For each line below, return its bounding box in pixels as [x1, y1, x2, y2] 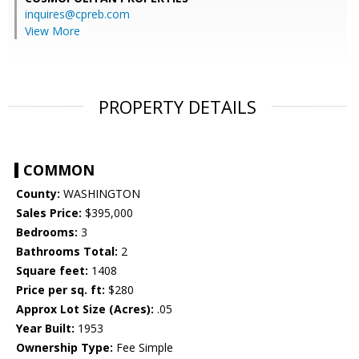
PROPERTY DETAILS [99, 95, 256, 119]
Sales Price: [16, 205, 82, 221]
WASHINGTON [60, 186, 140, 202]
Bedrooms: [16, 224, 78, 240]
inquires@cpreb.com [25, 6, 130, 22]
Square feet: [16, 263, 88, 279]
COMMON [23, 160, 95, 180]
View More [25, 23, 80, 39]
